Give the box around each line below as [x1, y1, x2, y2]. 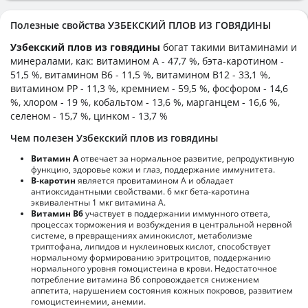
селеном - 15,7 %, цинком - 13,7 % [10, 109, 168, 122]
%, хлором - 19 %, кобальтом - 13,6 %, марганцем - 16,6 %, [10, 95, 280, 109]
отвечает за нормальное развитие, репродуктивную [78, 152, 294, 164]
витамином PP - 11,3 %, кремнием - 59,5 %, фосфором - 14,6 [10, 81, 288, 95]
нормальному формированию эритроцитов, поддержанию [31, 251, 271, 263]
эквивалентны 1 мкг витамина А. [31, 196, 166, 208]
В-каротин [31, 174, 76, 186]
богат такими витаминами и [163, 40, 297, 54]
